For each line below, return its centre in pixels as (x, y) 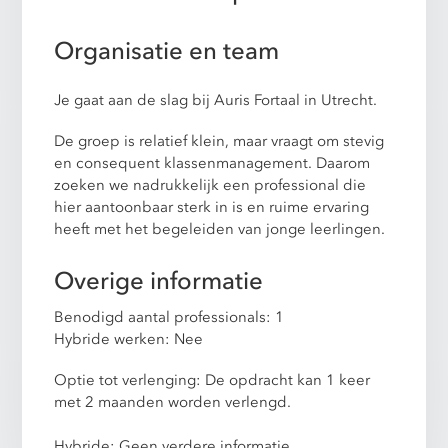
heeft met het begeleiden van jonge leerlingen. (220, 229)
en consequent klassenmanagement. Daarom (212, 163)
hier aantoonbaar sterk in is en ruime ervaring (212, 207)
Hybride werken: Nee (129, 339)
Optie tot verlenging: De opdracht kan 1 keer (212, 380)
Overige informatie (159, 282)
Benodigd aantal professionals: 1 (169, 317)
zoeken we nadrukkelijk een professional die (210, 185)
